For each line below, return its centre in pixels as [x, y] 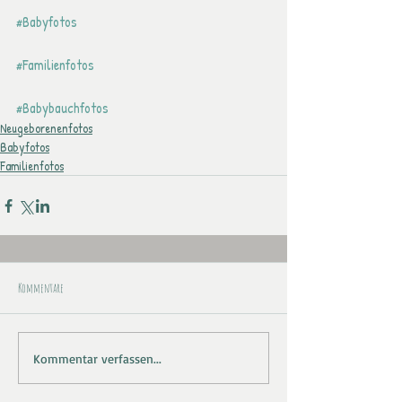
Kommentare [41, 288]
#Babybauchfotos [62, 108]
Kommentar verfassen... [97, 358]
